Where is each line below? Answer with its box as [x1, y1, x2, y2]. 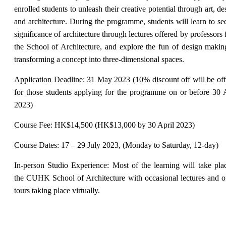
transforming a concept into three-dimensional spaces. [14, 54, 184, 64]
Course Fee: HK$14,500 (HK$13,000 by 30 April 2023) [14, 120, 195, 129]
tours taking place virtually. [14, 186, 100, 195]
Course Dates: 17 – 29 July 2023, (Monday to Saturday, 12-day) [14, 140, 218, 149]
